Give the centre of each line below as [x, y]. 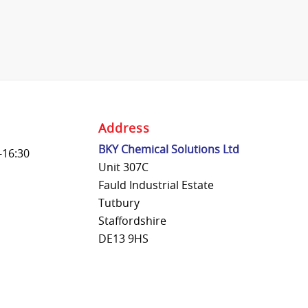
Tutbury [119, 202]
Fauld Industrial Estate [156, 185]
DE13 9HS [123, 238]
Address [124, 128]
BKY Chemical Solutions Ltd [168, 149]
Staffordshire [132, 220]
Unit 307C [123, 167]
